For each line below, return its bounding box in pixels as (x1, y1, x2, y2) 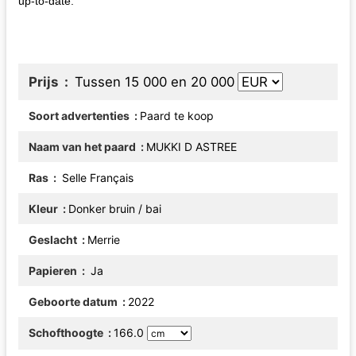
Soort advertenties (29, 108, 132, 122)
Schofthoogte (29, 325, 106, 339)
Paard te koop (140, 108, 214, 122)
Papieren (29, 263, 79, 277)
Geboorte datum (29, 294, 120, 308)
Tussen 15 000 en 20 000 (75, 73, 234, 90)
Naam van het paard (29, 139, 138, 153)
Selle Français (59, 170, 133, 184)
